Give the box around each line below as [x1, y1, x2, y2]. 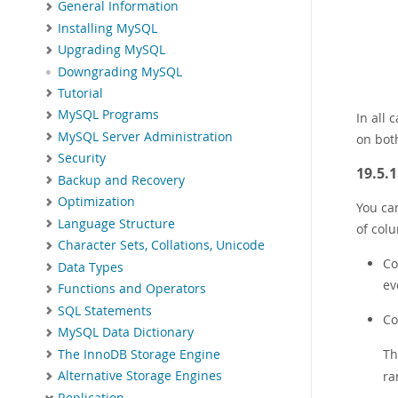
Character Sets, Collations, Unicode [58, 237, 265, 254]
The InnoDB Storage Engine [58, 346, 220, 362]
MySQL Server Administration [58, 128, 233, 145]
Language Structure [58, 215, 175, 232]
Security [58, 150, 106, 167]
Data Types [58, 259, 123, 275]
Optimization [58, 194, 135, 211]
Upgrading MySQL [58, 42, 165, 59]
